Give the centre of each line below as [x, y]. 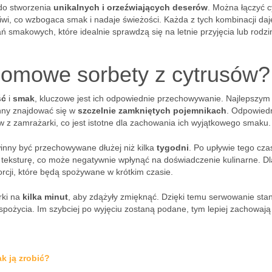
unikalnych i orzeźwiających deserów [131, 7]
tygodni [173, 148]
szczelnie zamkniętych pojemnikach [152, 110]
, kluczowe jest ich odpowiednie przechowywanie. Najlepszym [152, 98]
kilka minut [45, 197]
